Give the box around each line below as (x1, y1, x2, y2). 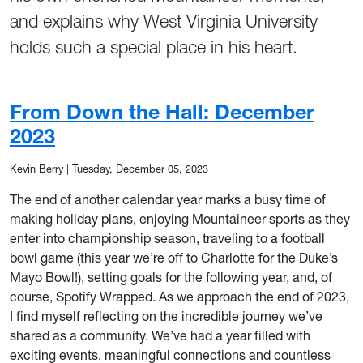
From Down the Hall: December (10, 99, 314, 124)
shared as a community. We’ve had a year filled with (10, 327, 310, 344)
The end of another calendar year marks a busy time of (10, 191, 326, 207)
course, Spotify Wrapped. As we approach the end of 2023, (10, 288, 349, 305)
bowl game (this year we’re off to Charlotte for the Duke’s (10, 250, 338, 266)
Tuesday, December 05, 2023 (72, 163, 208, 175)
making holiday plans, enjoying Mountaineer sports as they (10, 211, 350, 227)
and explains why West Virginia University (10, 11, 318, 32)
